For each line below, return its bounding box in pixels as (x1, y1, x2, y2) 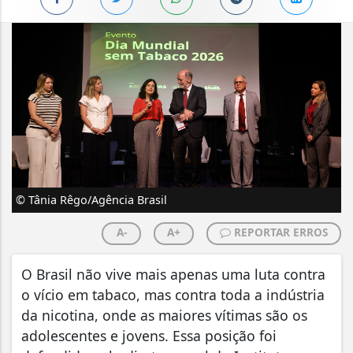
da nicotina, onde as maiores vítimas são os (21, 305, 307, 325)
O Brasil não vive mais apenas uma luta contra (21, 264, 325, 284)
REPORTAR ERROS (231, 224, 328, 240)
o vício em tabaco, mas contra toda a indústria (21, 284, 325, 304)
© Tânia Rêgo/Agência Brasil (16, 191, 167, 207)
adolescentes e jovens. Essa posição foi (21, 325, 277, 345)
